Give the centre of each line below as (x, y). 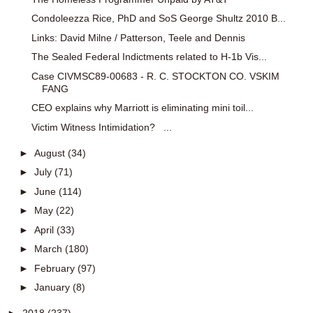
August (51, 153)
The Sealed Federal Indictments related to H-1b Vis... (149, 57)
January (53, 287)
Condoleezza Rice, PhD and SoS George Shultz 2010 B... (158, 19)
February (56, 268)
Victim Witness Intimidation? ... (101, 127)
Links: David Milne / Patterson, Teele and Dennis (138, 37)
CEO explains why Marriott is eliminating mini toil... (142, 108)
